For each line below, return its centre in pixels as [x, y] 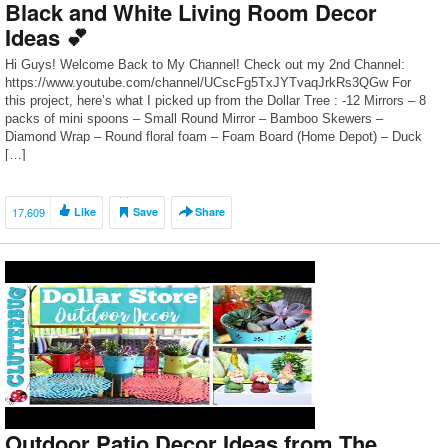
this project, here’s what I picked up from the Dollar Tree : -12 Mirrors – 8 [215, 100]
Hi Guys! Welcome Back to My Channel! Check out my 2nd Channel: [205, 64]
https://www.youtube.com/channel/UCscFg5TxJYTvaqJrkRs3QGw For [208, 82]
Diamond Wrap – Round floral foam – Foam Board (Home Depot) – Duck [213, 136]
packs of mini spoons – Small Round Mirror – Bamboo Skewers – [194, 118]
